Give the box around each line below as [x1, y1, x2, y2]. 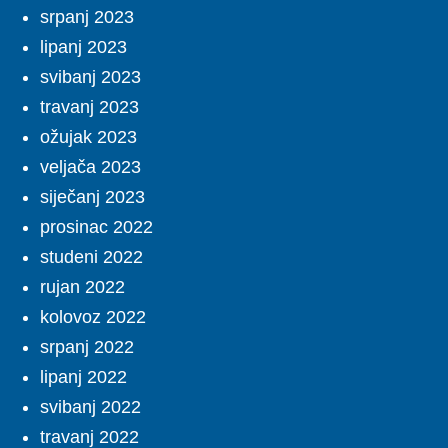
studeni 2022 [40, 247, 143, 268]
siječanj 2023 [40, 187, 145, 208]
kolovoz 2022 [40, 307, 146, 328]
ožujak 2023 [40, 127, 137, 148]
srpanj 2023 [40, 7, 134, 28]
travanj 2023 [40, 97, 139, 118]
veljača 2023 [40, 157, 141, 178]
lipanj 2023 [40, 37, 127, 58]
